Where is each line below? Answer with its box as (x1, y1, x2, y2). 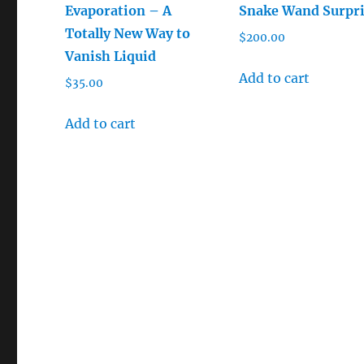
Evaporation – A (65, 2, 172, 19)
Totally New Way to (65, 24, 191, 41)
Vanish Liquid (65, 47, 157, 64)
